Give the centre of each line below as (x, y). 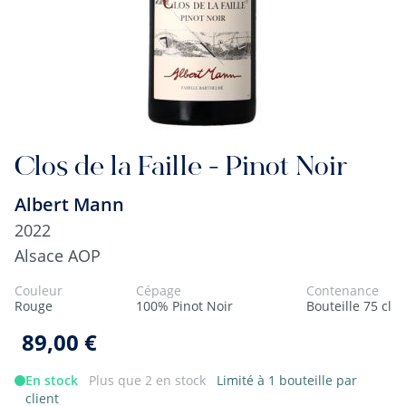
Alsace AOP (58, 256)
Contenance (343, 290)
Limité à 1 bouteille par (287, 380)
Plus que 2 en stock (147, 380)
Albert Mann (69, 204)
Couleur (39, 290)
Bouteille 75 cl (349, 306)
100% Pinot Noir (184, 306)
